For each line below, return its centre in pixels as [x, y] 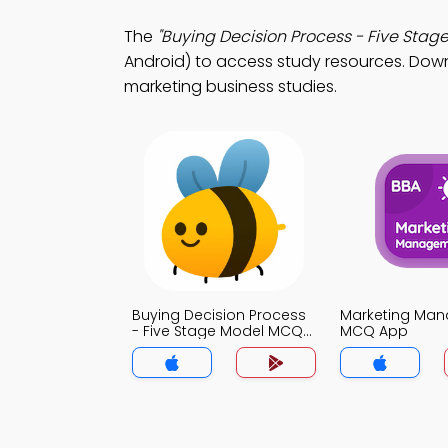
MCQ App [374, 331]
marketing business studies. [230, 86]
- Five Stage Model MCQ [217, 331]
